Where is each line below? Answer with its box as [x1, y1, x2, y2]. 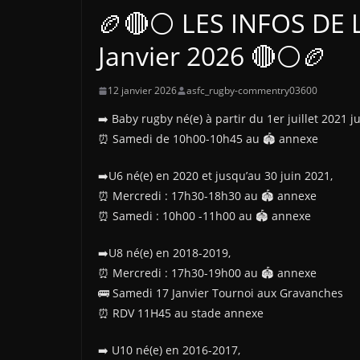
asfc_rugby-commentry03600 [186, 84, 317, 97]
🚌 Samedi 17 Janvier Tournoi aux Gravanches [98, 285, 343, 301]
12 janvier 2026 [108, 84, 177, 97]
